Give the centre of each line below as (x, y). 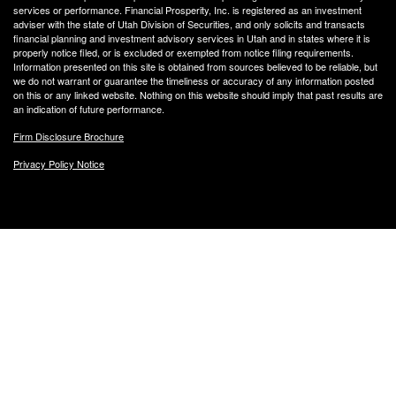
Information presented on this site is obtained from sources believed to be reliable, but (195, 67)
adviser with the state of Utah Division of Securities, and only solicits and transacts (189, 24)
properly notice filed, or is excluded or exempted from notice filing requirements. (183, 53)
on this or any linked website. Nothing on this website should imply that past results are (198, 95)
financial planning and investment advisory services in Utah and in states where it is (192, 38)
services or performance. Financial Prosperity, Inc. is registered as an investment (187, 10)
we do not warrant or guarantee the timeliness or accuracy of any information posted (194, 81)
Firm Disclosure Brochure (69, 137)
